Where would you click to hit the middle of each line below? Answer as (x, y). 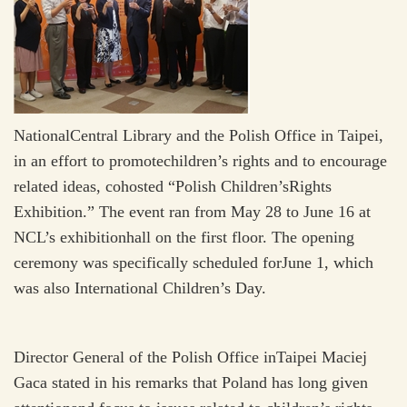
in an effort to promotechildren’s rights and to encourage (200, 161)
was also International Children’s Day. (140, 288)
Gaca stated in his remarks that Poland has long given (191, 382)
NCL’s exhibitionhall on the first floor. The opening (184, 237)
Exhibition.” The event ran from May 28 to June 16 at (192, 212)
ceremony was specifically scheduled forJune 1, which (194, 263)
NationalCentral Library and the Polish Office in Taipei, (199, 135)
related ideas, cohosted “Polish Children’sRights (173, 186)
